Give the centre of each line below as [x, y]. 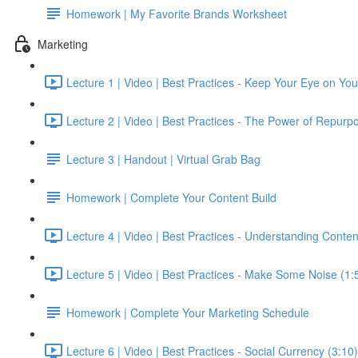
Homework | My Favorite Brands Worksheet [177, 13]
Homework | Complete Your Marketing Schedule [188, 312]
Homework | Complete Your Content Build [171, 197]
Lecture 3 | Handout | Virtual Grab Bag [163, 159]
